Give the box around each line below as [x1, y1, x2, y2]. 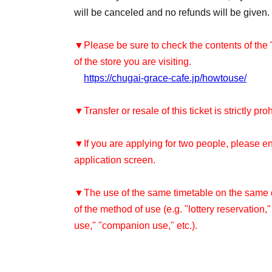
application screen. [74, 155, 155, 165]
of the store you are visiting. [74, 56, 191, 67]
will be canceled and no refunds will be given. [74, 7, 270, 18]
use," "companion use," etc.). [74, 220, 197, 231]
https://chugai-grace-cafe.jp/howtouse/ [84, 73, 246, 83]
